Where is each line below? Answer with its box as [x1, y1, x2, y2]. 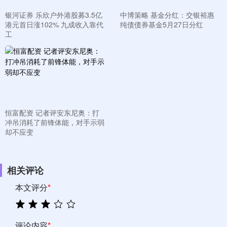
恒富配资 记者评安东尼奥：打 [5, 107, 99, 118]
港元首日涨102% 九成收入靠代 [5, 19, 103, 29]
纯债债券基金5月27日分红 [120, 19, 203, 29]
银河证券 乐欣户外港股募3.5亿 [5, 10, 102, 20]
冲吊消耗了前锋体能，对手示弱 [5, 117, 104, 127]
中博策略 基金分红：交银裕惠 [120, 10, 214, 20]
